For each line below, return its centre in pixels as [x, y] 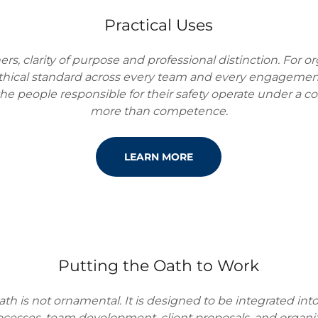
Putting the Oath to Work [159, 266]
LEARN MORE [159, 157]
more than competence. [159, 111]
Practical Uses [159, 25]
